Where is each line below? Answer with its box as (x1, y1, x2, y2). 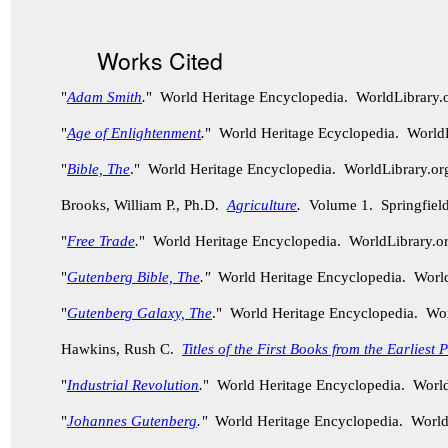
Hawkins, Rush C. (61, 341, 182, 357)
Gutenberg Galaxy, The (67, 305, 212, 321)
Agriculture (227, 197, 297, 213)
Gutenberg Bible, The (67, 269, 200, 285)
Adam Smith (67, 89, 142, 105)
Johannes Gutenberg (67, 413, 197, 429)
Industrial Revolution (67, 377, 199, 393)
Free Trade (67, 233, 135, 249)
